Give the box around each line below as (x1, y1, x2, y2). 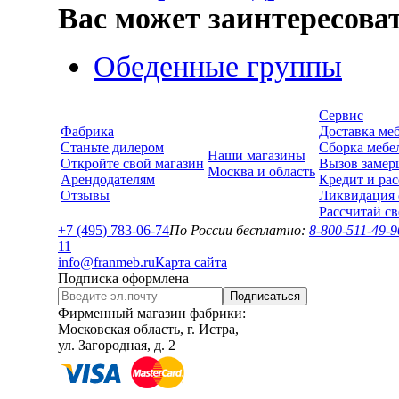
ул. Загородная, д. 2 (58, 338, 175, 353)
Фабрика (61, 124, 114, 139)
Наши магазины (208, 148, 305, 163)
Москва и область (208, 164, 315, 179)
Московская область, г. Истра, (58, 322, 239, 337)
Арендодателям (61, 172, 155, 187)
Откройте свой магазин (61, 156, 204, 171)
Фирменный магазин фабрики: (58, 305, 246, 321)
